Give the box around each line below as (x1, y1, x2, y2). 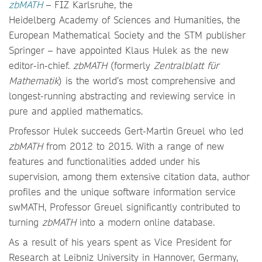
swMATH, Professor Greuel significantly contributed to (9, 201, 240, 213)
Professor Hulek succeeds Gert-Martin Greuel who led (9, 125, 243, 137)
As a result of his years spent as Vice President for (9, 236, 232, 248)
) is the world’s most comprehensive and (58, 74, 235, 87)
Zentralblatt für (154, 59, 219, 71)
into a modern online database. (76, 216, 215, 228)
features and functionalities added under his (9, 155, 200, 167)
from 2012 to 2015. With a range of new (43, 140, 224, 152)
